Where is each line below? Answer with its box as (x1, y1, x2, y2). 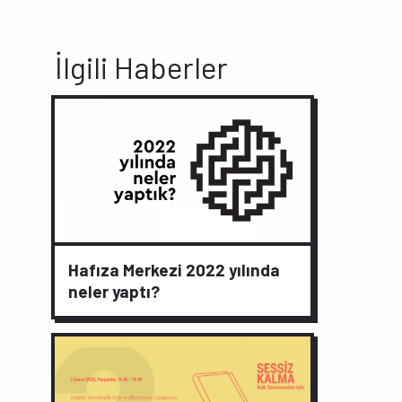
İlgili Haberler (55, 48, 228, 85)
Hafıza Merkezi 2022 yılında (68, 259, 280, 281)
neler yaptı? (68, 281, 160, 302)
